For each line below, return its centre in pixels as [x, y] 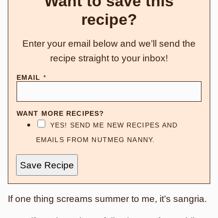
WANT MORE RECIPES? [61, 113]
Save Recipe [47, 165]
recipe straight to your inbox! [109, 58]
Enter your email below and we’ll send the [109, 44]
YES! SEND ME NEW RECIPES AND [114, 125]
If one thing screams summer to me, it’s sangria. [107, 199]
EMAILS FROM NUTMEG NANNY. [95, 140]
